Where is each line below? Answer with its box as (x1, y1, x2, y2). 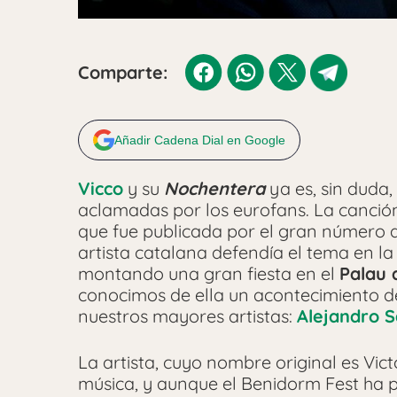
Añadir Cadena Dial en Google (114, 132, 285, 147)
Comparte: (78, 60, 167, 83)
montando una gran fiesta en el (78, 261, 339, 284)
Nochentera (164, 176, 265, 199)
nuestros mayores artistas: (78, 304, 297, 327)
